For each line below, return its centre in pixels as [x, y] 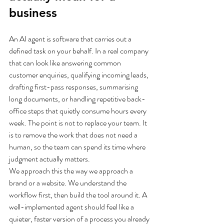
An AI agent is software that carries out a [71, 39]
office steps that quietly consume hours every [78, 111]
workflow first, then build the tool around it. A [79, 195]
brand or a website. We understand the [68, 183]
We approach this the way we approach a [72, 171]
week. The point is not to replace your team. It [79, 123]
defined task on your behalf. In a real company [79, 51]
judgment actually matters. [49, 159]
